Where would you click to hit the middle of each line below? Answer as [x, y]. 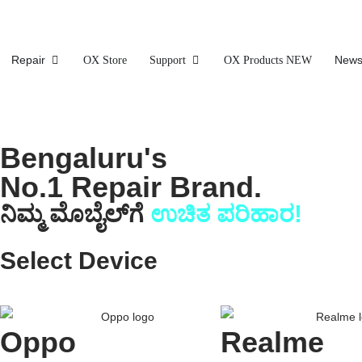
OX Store [105, 61]
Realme [272, 342]
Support [168, 61]
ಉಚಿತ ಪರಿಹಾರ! [226, 214]
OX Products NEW [268, 61]
